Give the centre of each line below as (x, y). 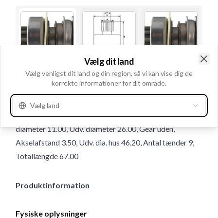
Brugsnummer (37, 78)
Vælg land (45, 105)
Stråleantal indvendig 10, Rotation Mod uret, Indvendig (106, 115)
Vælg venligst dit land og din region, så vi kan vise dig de (109, 73)
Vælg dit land (109, 61)
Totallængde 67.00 (47, 156)
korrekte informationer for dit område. (109, 83)
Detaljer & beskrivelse (59, 98)
